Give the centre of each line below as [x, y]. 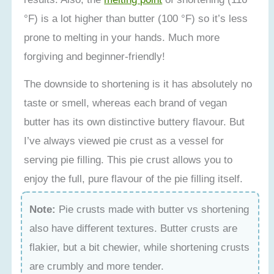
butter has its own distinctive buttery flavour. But [135, 121]
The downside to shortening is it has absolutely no [138, 83]
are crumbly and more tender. [97, 266]
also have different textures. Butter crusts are [134, 228]
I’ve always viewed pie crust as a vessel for [124, 140]
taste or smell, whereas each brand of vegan [126, 102]
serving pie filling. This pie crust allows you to [128, 159]
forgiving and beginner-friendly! [95, 56]
